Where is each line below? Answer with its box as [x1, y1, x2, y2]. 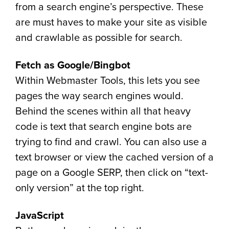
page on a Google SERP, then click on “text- [15, 167, 208, 179]
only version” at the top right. [15, 182, 144, 194]
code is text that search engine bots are [15, 121, 192, 133]
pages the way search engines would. [15, 90, 184, 102]
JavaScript [15, 210, 64, 222]
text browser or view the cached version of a [15, 151, 214, 164]
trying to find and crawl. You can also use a [15, 136, 207, 148]
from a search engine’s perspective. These [15, 1, 203, 13]
